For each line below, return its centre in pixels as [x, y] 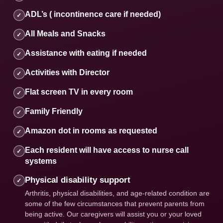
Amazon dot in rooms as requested [91, 131]
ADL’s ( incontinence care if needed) [93, 14]
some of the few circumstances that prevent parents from [114, 204]
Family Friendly [54, 111]
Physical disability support [77, 180]
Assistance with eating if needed [86, 53]
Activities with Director [67, 72]
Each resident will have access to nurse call [107, 150]
